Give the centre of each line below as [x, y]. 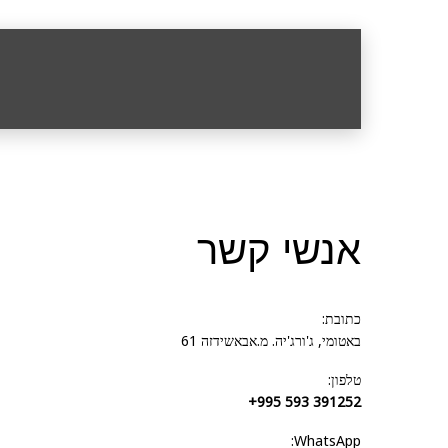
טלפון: [344, 379]
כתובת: [341, 318]
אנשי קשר [279, 249]
